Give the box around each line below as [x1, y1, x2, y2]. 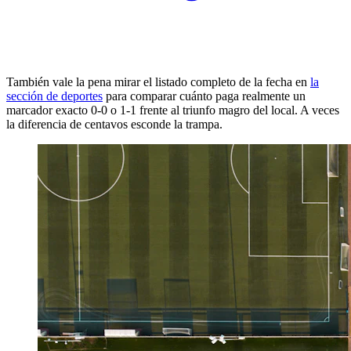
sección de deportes [6, 89, 103, 103]
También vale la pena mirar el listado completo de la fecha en [6, 75, 310, 89]
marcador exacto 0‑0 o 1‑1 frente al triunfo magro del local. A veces [6, 103, 339, 118]
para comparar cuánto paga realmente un [103, 89, 306, 103]
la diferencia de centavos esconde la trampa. [6, 118, 223, 132]
